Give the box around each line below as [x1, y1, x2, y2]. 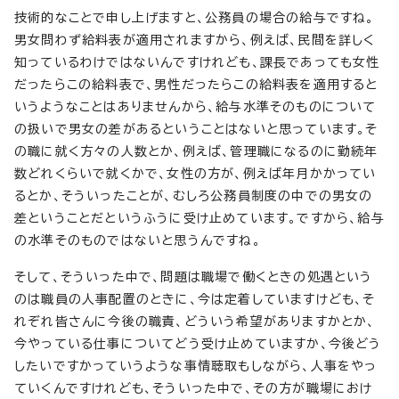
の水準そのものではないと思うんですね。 [14, 233, 261, 247]
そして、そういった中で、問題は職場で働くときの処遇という [14, 270, 373, 283]
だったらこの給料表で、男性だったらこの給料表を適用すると [14, 77, 379, 91]
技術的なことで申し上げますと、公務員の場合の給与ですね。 [14, 11, 375, 24]
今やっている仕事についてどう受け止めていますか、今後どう [14, 337, 382, 350]
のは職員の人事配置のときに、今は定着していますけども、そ [14, 292, 376, 305]
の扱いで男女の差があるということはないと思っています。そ [14, 122, 379, 135]
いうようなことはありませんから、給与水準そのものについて [14, 100, 377, 113]
